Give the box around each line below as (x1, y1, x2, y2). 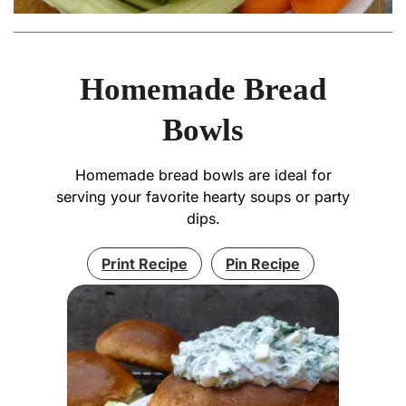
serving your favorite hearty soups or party (56, 188, 350, 207)
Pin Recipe (226, 255, 300, 274)
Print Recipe (101, 255, 188, 274)
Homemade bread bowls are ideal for (74, 166, 332, 185)
